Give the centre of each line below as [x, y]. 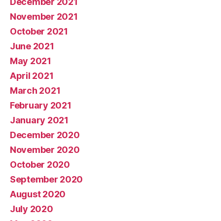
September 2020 [47, 180]
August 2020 [38, 194]
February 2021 [41, 106]
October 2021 [39, 32]
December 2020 [45, 135]
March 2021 [35, 91]
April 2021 [32, 76]
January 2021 [39, 120]
